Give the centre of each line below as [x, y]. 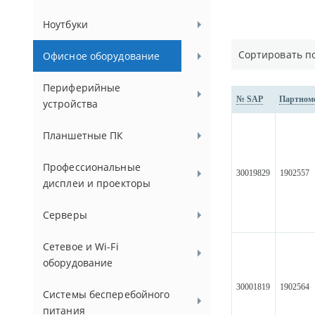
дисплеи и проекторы [97, 183]
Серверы [65, 215]
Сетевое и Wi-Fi [81, 246]
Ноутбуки [65, 24]
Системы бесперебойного [107, 294]
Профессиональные [92, 167]
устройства [71, 104]
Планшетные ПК [83, 135]
